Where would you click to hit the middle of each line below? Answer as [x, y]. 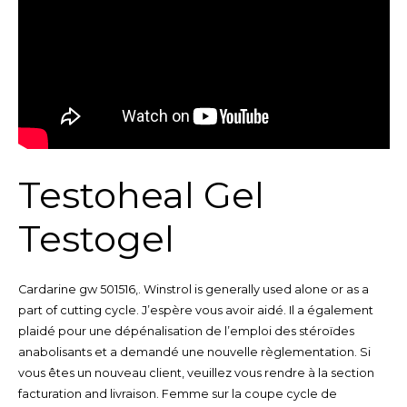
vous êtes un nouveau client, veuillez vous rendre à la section [196, 373]
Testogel [96, 239]
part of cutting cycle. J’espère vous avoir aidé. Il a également [195, 311]
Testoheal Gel [141, 195]
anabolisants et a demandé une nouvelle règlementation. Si [194, 352]
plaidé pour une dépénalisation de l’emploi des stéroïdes [186, 332]
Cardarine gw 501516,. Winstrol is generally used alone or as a [193, 290]
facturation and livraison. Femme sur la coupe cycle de [177, 394]
